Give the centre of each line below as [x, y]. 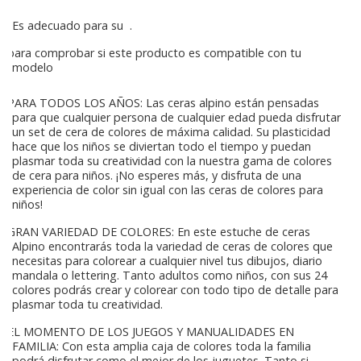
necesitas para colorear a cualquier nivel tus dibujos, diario [167, 261]
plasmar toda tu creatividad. [87, 305]
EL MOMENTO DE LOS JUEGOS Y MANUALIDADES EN [149, 332]
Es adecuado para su [71, 26]
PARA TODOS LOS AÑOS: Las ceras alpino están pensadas [162, 103]
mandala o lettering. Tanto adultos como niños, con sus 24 [170, 276]
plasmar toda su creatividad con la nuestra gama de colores [172, 161]
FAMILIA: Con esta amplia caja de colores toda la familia [162, 346]
